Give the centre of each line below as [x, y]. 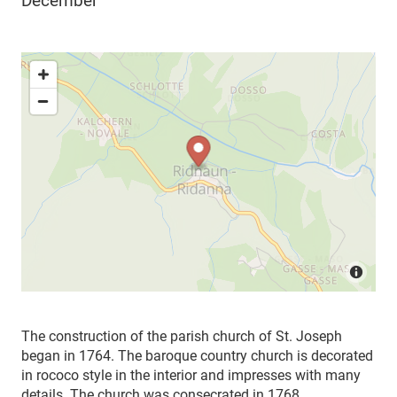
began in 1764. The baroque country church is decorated [197, 355]
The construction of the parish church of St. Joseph [182, 336]
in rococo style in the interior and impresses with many [191, 375]
